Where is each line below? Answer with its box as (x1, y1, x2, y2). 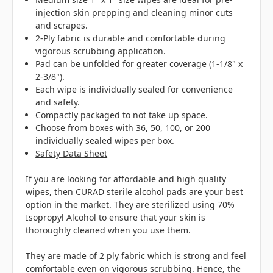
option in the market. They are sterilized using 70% (26, 199, 235, 211)
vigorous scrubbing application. (35, 45, 166, 57)
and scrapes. (35, 19, 88, 32)
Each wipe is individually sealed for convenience (35, 83, 233, 96)
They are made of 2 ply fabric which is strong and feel (26, 250, 246, 262)
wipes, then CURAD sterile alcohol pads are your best (26, 186, 243, 198)
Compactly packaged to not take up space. (35, 109, 208, 121)
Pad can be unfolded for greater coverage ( (35, 58, 212, 70)
